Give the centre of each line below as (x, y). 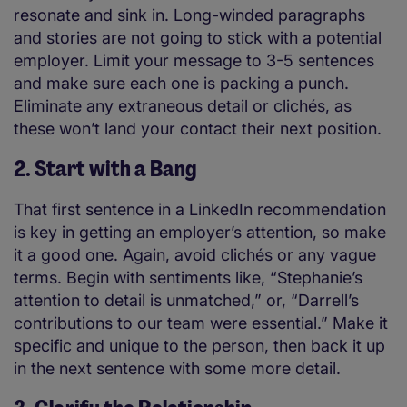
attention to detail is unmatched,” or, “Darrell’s (186, 301)
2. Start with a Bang (105, 169)
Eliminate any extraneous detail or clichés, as (183, 106)
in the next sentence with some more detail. (177, 369)
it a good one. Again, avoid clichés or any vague (195, 255)
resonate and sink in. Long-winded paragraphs (189, 15)
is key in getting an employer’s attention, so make (200, 233)
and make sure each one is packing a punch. (181, 84)
